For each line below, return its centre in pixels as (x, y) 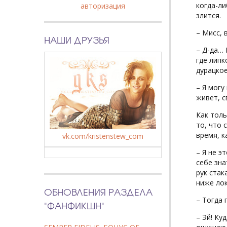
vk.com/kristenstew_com (103, 136)
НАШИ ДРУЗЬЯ (77, 40)
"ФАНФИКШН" (74, 206)
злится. (209, 15)
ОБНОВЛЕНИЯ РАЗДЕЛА (98, 192)
